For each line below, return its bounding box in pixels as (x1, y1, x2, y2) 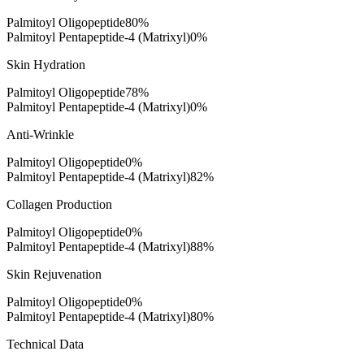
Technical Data (6, 336, 84, 351)
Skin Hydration (6, 57, 85, 71)
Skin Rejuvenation (6, 266, 102, 281)
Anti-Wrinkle (6, 127, 74, 141)
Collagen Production (6, 197, 112, 211)
